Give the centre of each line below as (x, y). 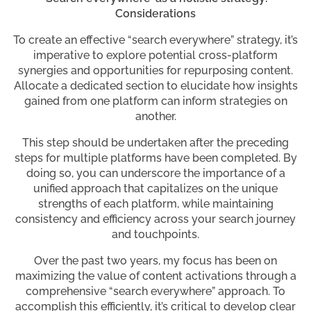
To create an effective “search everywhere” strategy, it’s (155, 40)
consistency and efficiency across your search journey (155, 219)
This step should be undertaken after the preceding (155, 143)
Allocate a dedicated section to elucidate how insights (155, 86)
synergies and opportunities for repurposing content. (155, 71)
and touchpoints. (155, 235)
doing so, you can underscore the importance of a (155, 174)
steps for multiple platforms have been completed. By (155, 158)
